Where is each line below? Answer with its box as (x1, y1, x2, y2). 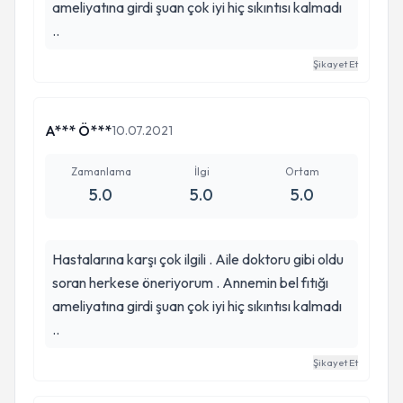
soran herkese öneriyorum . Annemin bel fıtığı (52, 273, 328, 291)
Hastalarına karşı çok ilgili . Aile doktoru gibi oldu (52, 250, 344, 268)
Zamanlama (70, 165, 131, 178)
